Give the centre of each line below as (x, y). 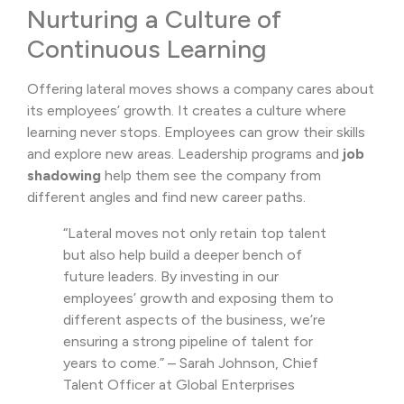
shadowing (64, 175)
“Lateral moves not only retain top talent (195, 233)
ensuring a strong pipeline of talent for (188, 341)
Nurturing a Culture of (154, 18)
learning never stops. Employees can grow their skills (196, 132)
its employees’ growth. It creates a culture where (187, 110)
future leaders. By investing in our (171, 276)
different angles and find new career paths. (166, 197)
